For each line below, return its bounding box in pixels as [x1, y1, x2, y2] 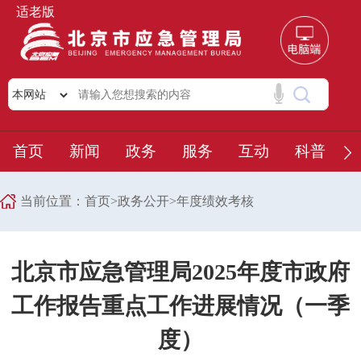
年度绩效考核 [176, 194, 254, 208]
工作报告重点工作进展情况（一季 [11, 293, 350, 318]
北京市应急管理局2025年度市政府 [11, 259, 350, 284]
